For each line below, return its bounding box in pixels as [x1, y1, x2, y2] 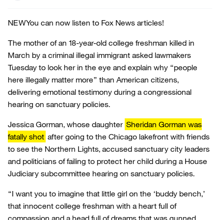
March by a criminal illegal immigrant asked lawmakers [8, 50, 191, 60]
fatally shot [8, 132, 44, 141]
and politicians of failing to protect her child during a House [8, 156, 207, 166]
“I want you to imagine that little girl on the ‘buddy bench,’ [8, 189, 205, 198]
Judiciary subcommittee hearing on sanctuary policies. [8, 168, 194, 178]
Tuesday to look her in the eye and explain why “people [8, 62, 197, 72]
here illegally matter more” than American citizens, [8, 75, 179, 84]
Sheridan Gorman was [126, 119, 202, 129]
